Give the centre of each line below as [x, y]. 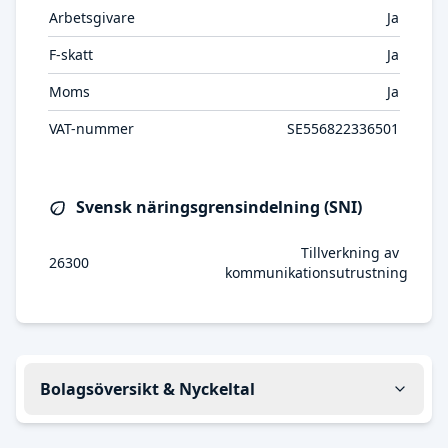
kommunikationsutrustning [316, 272]
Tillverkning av [350, 252]
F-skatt [71, 54]
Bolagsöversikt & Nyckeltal [147, 389]
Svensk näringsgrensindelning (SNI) [219, 207]
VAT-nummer [91, 128]
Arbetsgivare [92, 17]
